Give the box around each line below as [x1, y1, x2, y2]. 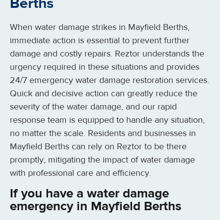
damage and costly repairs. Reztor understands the [10, 48, 204, 59]
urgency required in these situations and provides [10, 61, 199, 73]
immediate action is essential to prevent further [10, 35, 190, 46]
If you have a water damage [10, 186, 169, 201]
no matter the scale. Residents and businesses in [10, 128, 196, 139]
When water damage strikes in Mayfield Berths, [10, 22, 190, 33]
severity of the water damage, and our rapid [10, 101, 177, 112]
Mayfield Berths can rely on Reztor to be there [10, 141, 187, 152]
